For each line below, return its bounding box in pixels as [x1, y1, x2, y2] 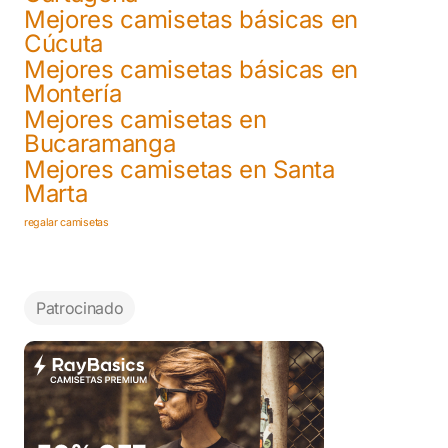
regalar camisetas [24, 215, 109, 229]
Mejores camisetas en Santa [24, 154, 335, 184]
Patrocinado [36, 297, 124, 318]
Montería [24, 78, 122, 108]
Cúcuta [24, 28, 104, 58]
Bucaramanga [24, 128, 176, 158]
